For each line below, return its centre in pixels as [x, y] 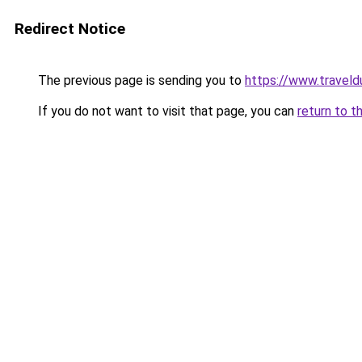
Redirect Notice [70, 29]
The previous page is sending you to [140, 80]
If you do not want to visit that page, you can [166, 111]
